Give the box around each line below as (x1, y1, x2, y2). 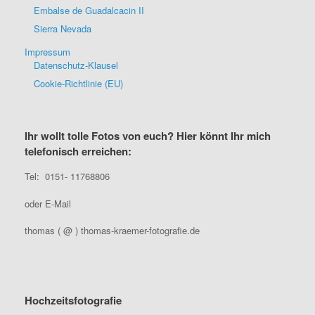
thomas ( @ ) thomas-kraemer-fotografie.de (25, 224, 200, 237)
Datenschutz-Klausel (34, 58, 118, 72)
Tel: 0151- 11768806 (25, 169, 110, 183)
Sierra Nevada (34, 22, 91, 35)
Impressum (25, 45, 70, 58)
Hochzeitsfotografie (25, 292, 122, 308)
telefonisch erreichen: (25, 143, 131, 159)
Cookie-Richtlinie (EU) (34, 77, 123, 90)
